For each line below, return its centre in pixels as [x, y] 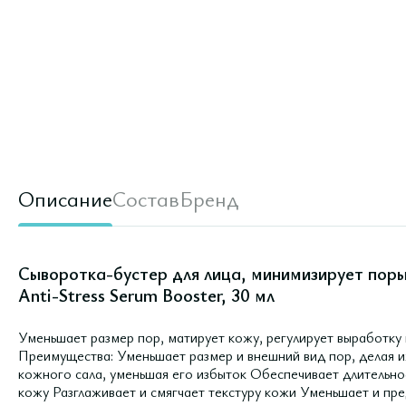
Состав [146, 198]
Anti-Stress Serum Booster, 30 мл [146, 295]
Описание [65, 198]
